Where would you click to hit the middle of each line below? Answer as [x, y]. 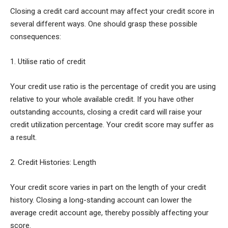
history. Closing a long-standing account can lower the [101, 200]
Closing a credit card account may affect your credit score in [112, 11]
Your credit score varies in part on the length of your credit [108, 188]
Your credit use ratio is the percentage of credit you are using [113, 87]
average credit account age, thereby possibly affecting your [109, 213]
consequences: [36, 37]
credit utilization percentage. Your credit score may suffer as [112, 125]
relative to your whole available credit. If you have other [102, 99]
